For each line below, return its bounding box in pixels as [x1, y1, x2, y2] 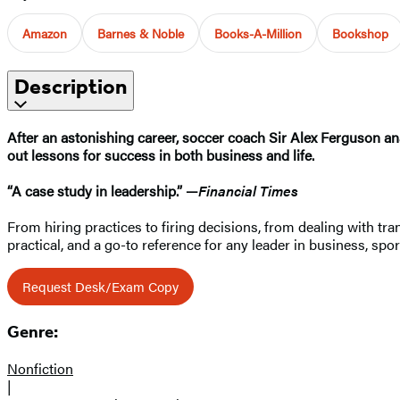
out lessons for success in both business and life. [7, 144, 314, 165]
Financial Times [198, 179, 298, 201]
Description [14, 73, 127, 99]
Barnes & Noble [97, 23, 184, 42]
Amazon [22, 23, 67, 42]
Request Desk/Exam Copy [22, 276, 179, 296]
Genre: [7, 322, 58, 343]
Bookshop [332, 23, 388, 42]
